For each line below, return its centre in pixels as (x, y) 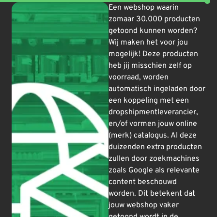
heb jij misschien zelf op (150, 66)
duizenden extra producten (155, 147)
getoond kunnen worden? (153, 31)
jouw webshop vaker (144, 206)
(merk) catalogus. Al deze (153, 136)
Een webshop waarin (144, 8)
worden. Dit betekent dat (152, 194)
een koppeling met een (149, 101)
